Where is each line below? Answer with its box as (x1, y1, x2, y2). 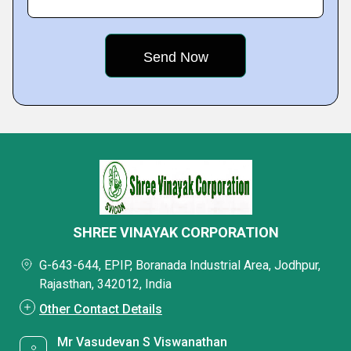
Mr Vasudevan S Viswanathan (57, 335, 228, 349)
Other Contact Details (39, 302, 162, 317)
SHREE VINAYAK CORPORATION (72, 224, 279, 241)
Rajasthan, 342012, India (39, 277, 172, 291)
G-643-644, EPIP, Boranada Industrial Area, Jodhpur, (39, 258, 320, 273)
